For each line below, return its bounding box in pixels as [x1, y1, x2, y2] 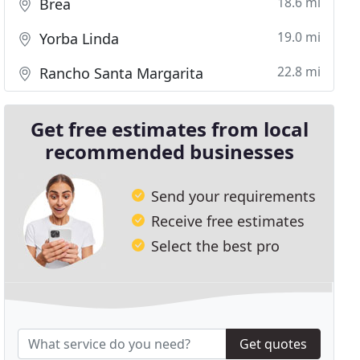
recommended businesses [44, 138, 294, 165]
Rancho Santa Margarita [35, 63, 204, 83]
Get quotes [239, 335, 307, 354]
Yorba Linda [35, 29, 120, 48]
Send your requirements [151, 186, 317, 206]
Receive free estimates [151, 211, 305, 231]
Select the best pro [151, 235, 280, 256]
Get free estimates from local [30, 116, 309, 142]
